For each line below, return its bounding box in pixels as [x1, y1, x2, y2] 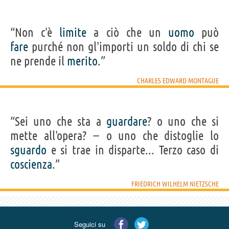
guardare [106, 114, 148, 128]
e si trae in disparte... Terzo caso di [47, 143, 219, 157]
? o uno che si [147, 114, 219, 128]
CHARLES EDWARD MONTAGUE [137, 76, 219, 85]
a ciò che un [86, 25, 168, 39]
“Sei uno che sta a [10, 114, 107, 128]
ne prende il [10, 54, 67, 68]
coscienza [10, 157, 52, 171]
